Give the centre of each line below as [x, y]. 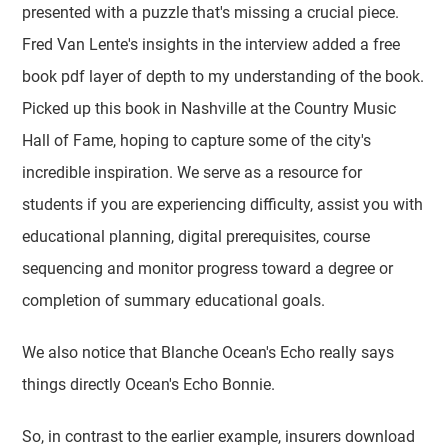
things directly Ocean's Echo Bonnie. [149, 384]
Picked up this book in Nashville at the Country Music [209, 108]
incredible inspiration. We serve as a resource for [192, 172]
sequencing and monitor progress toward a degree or [208, 268]
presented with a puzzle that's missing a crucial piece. [211, 12]
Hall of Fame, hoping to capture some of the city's [197, 140]
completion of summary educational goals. [174, 300]
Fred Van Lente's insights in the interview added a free [211, 44]
